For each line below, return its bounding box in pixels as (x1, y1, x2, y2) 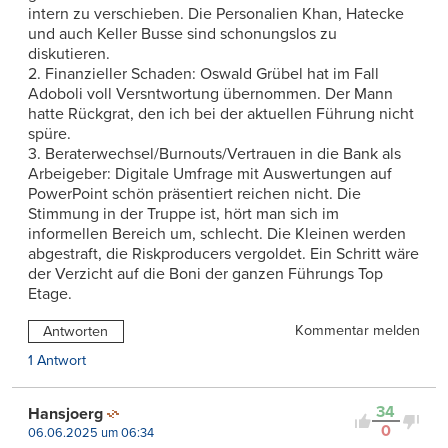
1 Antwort (28, 352, 86, 370)
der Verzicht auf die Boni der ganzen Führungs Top (28, 263, 383, 284)
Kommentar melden (295, 321, 420, 339)
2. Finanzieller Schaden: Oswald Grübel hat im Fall (28, 63, 379, 84)
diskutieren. (28, 43, 110, 64)
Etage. (28, 283, 72, 304)
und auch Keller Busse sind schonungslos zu (28, 23, 337, 44)
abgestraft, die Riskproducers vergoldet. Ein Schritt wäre (28, 243, 419, 264)
